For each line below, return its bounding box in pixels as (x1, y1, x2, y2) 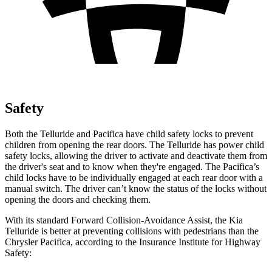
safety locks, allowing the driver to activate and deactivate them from (5, 150, 267, 161)
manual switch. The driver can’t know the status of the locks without (5, 183, 267, 194)
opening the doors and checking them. (5, 194, 151, 205)
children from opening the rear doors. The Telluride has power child (5, 139, 264, 150)
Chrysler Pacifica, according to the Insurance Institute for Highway (5, 236, 260, 247)
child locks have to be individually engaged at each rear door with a (5, 172, 263, 183)
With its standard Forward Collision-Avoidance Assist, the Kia (5, 214, 243, 225)
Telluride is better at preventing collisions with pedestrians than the (5, 225, 259, 236)
